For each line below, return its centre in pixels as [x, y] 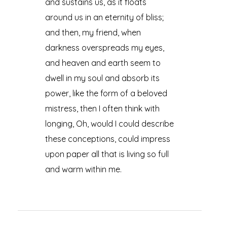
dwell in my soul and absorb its [103, 78]
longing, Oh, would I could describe [110, 123]
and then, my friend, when [93, 32]
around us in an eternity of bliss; [105, 17]
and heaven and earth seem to [103, 63]
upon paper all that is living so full [107, 154]
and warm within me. [84, 169]
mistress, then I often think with [103, 108]
